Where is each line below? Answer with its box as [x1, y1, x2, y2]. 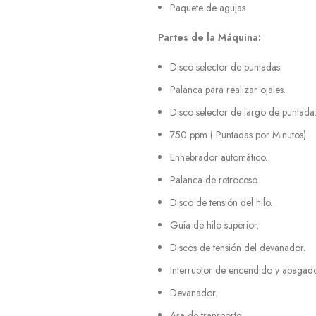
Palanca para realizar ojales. [170, 83, 286, 97]
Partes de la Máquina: [158, 30, 261, 44]
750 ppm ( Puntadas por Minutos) [170, 128, 306, 142]
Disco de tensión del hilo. [170, 195, 272, 209]
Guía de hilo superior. [170, 218, 259, 232]
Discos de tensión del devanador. [170, 241, 305, 255]
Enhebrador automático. [170, 150, 267, 164]
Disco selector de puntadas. [170, 60, 282, 74]
